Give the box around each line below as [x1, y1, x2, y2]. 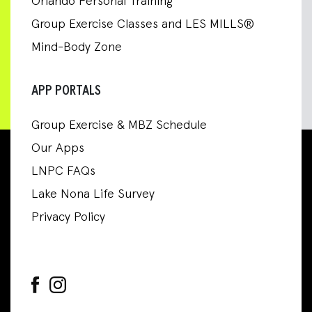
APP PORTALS [31, 83, 101, 97]
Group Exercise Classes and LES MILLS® [31, 17, 254, 31]
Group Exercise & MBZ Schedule [31, 118, 207, 132]
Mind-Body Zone [31, 40, 122, 54]
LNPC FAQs [31, 164, 95, 178]
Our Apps [31, 141, 84, 155]
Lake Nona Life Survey [31, 187, 155, 201]
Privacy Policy [31, 210, 105, 224]
